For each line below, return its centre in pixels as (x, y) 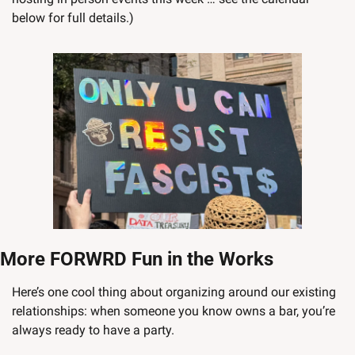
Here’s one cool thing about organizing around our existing (174, 292)
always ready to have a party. (93, 330)
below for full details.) (73, 18)
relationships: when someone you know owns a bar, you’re (174, 311)
